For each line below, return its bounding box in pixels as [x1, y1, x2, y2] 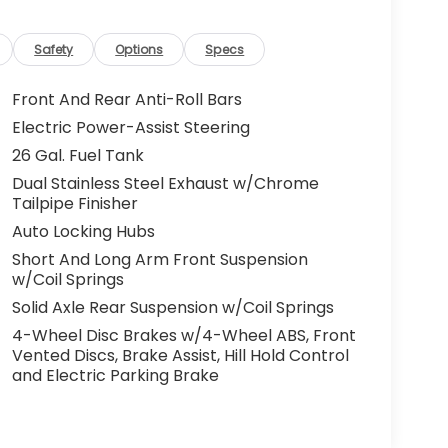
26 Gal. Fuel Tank [11, 144, 144, 168]
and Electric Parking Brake [11, 364, 219, 388]
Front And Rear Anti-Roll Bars [11, 88, 242, 112]
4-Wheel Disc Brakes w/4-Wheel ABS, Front [11, 324, 356, 348]
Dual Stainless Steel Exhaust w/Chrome [11, 172, 319, 196]
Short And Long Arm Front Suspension [11, 248, 308, 272]
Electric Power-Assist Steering [11, 116, 250, 140]
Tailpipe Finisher [11, 192, 138, 216]
